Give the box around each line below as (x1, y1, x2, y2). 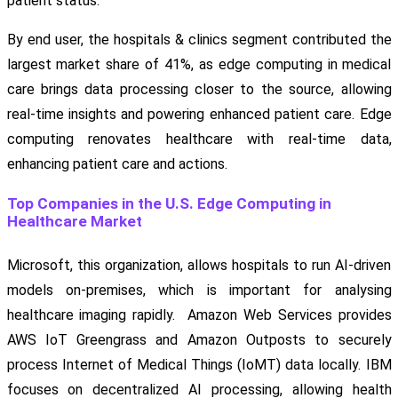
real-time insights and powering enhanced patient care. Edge (6, 106, 392, 123)
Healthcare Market (6, 212, 142, 231)
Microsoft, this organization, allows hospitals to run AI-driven (6, 257, 392, 275)
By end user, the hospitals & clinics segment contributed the (6, 31, 392, 49)
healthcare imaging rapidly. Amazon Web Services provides (6, 306, 392, 324)
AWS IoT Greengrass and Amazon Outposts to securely (6, 331, 392, 349)
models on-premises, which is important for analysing (6, 282, 392, 299)
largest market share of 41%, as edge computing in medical (6, 56, 392, 74)
